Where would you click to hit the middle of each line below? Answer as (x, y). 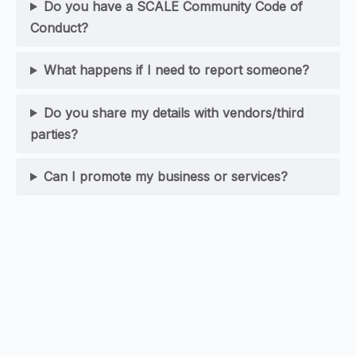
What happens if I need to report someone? (176, 70)
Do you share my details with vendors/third (173, 112)
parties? (54, 134)
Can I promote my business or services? (165, 176)
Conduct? (59, 27)
